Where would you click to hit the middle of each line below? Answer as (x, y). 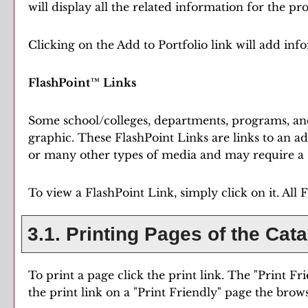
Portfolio (183, 45)
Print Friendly (177, 292)
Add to (137, 45)
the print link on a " (83, 292)
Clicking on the (73, 45)
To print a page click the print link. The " (143, 275)
